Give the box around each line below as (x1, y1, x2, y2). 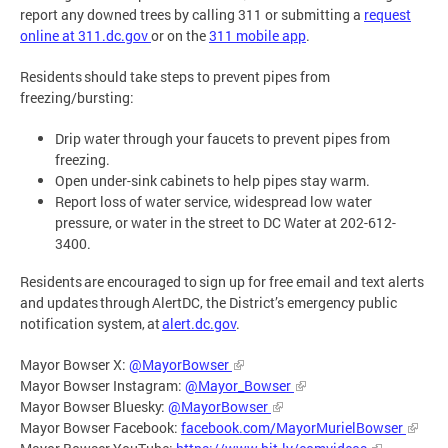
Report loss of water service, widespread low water (55, 191, 372, 211)
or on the (151, 25, 209, 45)
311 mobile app (209, 25, 306, 45)
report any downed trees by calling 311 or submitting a (20, 4, 364, 24)
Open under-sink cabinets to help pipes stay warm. (55, 170, 375, 190)
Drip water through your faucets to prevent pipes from (55, 128, 390, 148)
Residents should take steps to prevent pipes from (20, 66, 330, 86)
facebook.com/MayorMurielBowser (181, 418, 406, 438)
